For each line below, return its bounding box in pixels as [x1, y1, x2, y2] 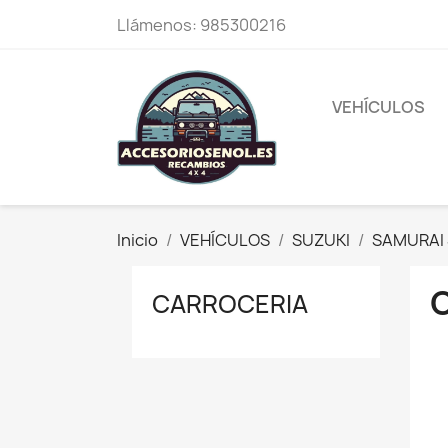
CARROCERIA [152, 286, 308, 321]
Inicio [117, 228, 158, 251]
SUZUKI [292, 228, 350, 251]
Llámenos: [117, 14, 200, 36]
